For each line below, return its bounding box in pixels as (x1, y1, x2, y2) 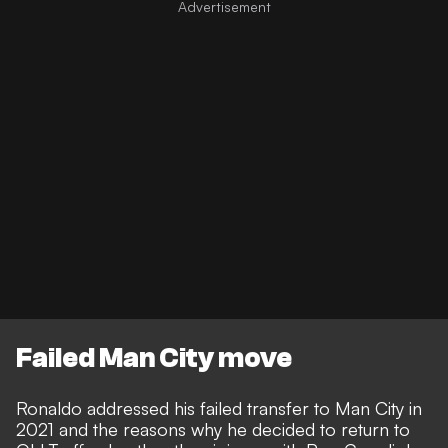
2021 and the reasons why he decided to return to (16, 418, 410, 441)
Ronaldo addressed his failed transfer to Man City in (16, 397, 422, 420)
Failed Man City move (16, 341, 292, 374)
